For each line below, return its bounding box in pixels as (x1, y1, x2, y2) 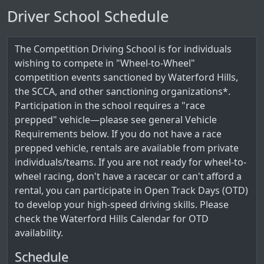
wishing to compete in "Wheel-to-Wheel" (15, 57, 195, 70)
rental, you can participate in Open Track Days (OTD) (15, 184, 248, 197)
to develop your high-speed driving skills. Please (15, 198, 229, 211)
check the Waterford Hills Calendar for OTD (15, 212, 209, 225)
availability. (15, 226, 63, 239)
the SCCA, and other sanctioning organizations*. (15, 85, 230, 98)
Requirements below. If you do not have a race (15, 127, 222, 140)
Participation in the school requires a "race (15, 99, 205, 112)
